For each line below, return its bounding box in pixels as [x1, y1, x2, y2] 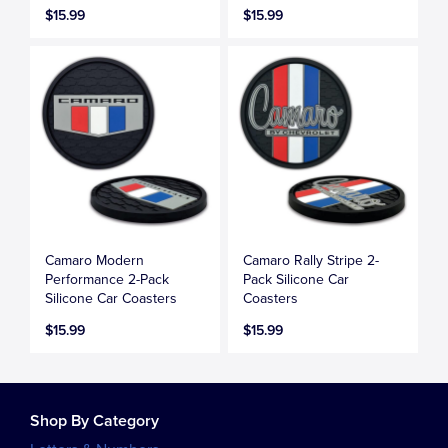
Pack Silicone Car [243, 270, 350, 288]
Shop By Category [30, 410, 159, 431]
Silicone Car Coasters [45, 289, 177, 307]
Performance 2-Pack [45, 270, 169, 288]
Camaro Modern [45, 251, 144, 269]
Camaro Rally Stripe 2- [243, 251, 380, 269]
